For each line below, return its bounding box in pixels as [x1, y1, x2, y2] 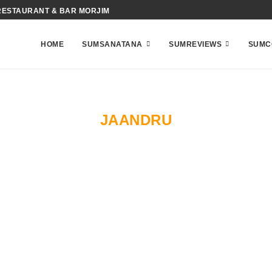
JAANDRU [100, 112, 172, 128]
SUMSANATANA [82, 40, 143, 49]
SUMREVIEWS [169, 40, 222, 49]
